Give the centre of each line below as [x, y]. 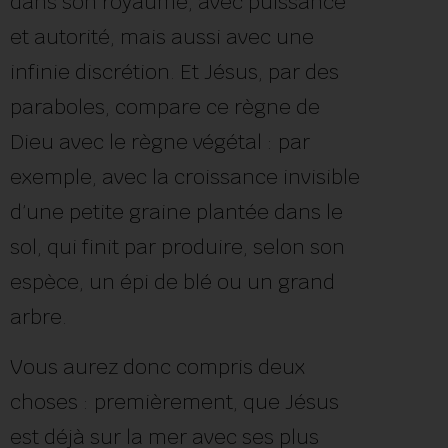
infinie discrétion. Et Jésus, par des [174, 72]
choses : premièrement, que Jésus [174, 401]
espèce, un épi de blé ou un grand [172, 282]
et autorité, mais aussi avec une [162, 37]
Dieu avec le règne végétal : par [160, 142]
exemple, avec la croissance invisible [185, 177]
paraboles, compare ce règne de [165, 107]
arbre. [41, 317]
